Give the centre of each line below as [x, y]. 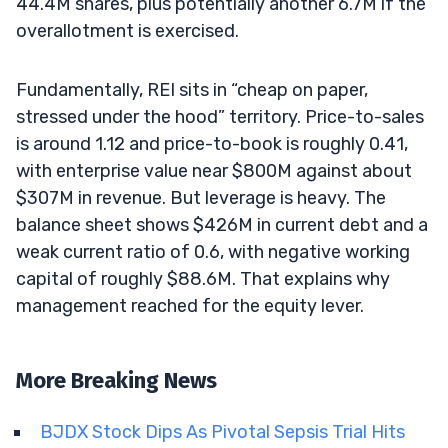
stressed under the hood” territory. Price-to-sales [220, 116]
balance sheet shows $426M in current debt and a [222, 224]
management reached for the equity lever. [190, 305]
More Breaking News [116, 380]
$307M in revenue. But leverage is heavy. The [201, 197]
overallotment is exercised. [127, 30]
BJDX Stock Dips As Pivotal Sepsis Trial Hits [222, 431]
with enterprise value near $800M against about [214, 170]
